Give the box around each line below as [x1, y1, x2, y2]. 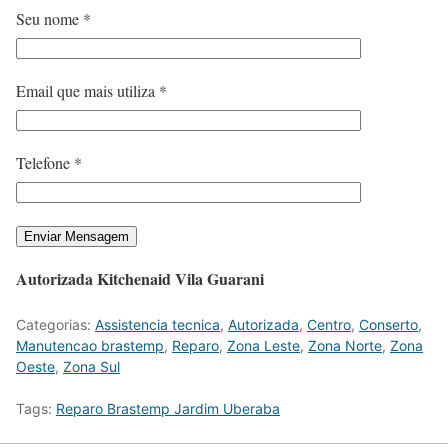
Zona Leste [227, 336, 300, 354]
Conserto [359, 315, 418, 333]
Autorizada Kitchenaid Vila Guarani [16, 266, 264, 290]
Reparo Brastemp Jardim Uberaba [56, 399, 280, 417]
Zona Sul [63, 357, 120, 375]
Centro [307, 315, 351, 333]
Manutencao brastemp [16, 336, 164, 354]
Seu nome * [16, 7, 91, 29]
